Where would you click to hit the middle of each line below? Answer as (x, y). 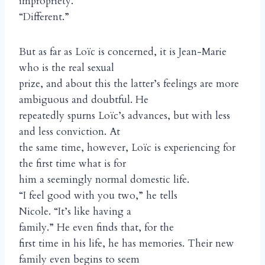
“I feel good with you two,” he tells (98, 196)
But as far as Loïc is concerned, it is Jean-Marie (123, 52)
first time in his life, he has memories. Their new (127, 244)
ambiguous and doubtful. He (84, 100)
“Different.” (44, 17)
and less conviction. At (70, 132)
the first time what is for (72, 164)
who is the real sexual (67, 68)
